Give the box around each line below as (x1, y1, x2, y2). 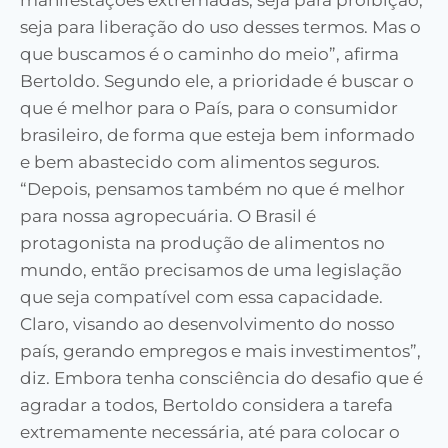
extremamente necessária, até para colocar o (20, 422, 400, 442)
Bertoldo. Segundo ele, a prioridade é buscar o (20, 71, 414, 91)
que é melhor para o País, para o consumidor (20, 98, 398, 118)
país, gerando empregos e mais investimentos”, (20, 341, 421, 361)
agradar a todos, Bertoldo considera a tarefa (20, 395, 393, 415)
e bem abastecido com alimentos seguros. (20, 152, 380, 172)
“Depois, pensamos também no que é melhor (20, 179, 405, 199)
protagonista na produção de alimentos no (20, 233, 385, 253)
